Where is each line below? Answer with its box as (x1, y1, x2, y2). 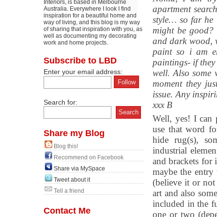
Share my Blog (44, 128, 105, 138)
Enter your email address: (44, 68, 123, 76)
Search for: (44, 98, 77, 106)
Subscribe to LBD (44, 56, 117, 65)
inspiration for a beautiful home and (44, 12, 137, 19)
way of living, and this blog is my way (44, 19, 140, 26)
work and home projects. (44, 39, 108, 46)
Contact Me (44, 206, 91, 216)
